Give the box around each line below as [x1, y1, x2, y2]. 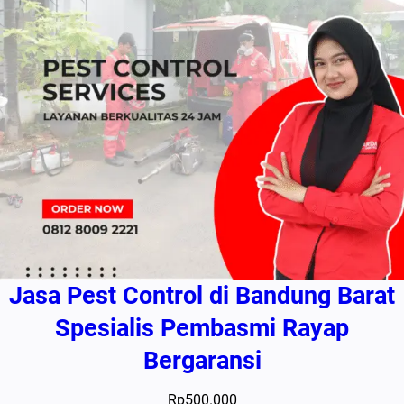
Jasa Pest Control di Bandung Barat [9, 280, 395, 310]
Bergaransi [142, 345, 262, 375]
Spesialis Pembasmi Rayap [55, 313, 349, 343]
